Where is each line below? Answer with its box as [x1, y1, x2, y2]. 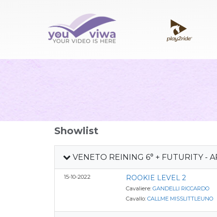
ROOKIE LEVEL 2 [126, 173, 186, 182]
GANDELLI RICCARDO [153, 185, 210, 192]
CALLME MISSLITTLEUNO [147, 195, 214, 202]
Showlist [54, 125, 98, 137]
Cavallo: [126, 195, 148, 202]
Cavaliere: [126, 185, 153, 192]
